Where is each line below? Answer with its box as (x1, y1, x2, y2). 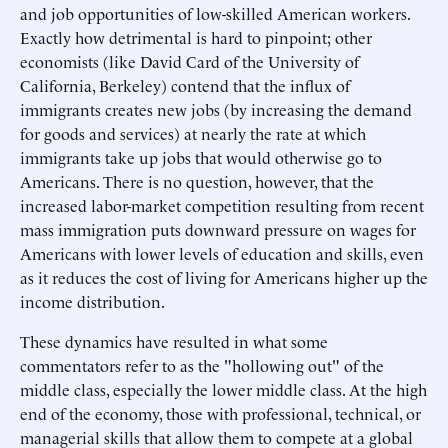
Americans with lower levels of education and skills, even (20, 242, 424, 264)
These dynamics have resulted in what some (20, 330, 328, 352)
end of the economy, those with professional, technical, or (20, 402, 421, 424)
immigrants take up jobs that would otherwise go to (20, 146, 382, 168)
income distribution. (20, 290, 165, 312)
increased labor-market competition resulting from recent (20, 194, 424, 216)
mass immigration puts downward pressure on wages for (20, 218, 416, 240)
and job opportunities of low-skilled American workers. (20, 2, 410, 24)
